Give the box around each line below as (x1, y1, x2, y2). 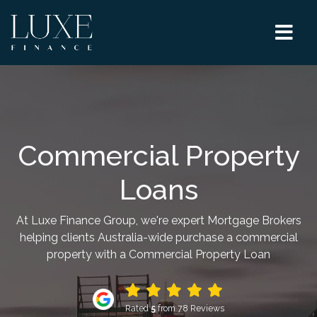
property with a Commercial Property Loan (47, 248, 270, 261)
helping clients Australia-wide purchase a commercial (19, 231, 298, 244)
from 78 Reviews (156, 303, 224, 313)
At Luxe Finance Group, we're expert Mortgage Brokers (16, 214, 301, 227)
